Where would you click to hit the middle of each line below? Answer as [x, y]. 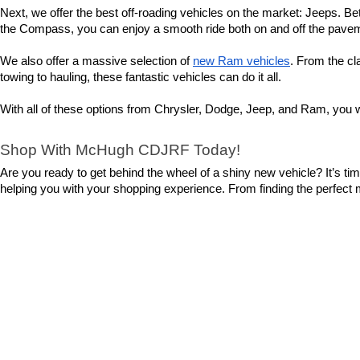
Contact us [183, 221]
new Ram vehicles [241, 61]
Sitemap [239, 317]
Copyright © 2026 [122, 317]
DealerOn [194, 317]
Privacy [280, 317]
